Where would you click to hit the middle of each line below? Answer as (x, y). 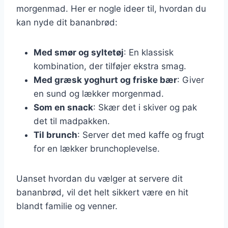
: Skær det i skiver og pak (145, 107)
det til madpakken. (72, 121)
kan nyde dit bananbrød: (67, 22)
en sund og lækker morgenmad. (99, 93)
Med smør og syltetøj (79, 52)
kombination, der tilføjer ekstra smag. (110, 66)
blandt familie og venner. (67, 206)
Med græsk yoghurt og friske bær (105, 80)
